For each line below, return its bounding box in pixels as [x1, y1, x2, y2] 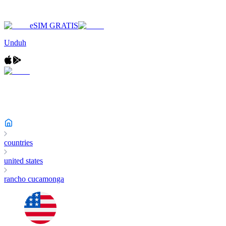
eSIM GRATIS [30, 21, 78, 30]
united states [4, 156, 43, 165]
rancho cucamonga [4, 175, 64, 183]
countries [4, 138, 33, 147]
